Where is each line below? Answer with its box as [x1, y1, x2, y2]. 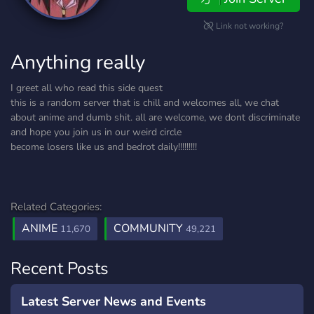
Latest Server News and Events [21, 293, 206, 310]
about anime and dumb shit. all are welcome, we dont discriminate [11, 111, 300, 124]
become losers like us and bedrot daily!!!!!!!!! [11, 140, 197, 153]
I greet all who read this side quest [11, 81, 163, 95]
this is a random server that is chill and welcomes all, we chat [11, 96, 279, 109]
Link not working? [214, 20, 284, 32]
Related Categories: [11, 200, 102, 214]
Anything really [11, 49, 145, 76]
